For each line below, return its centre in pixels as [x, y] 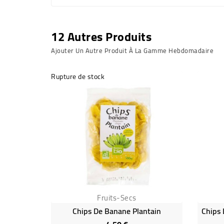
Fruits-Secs [117, 197]
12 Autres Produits [101, 36]
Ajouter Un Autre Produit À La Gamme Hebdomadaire [132, 50]
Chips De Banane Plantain [117, 211]
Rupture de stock [78, 76]
